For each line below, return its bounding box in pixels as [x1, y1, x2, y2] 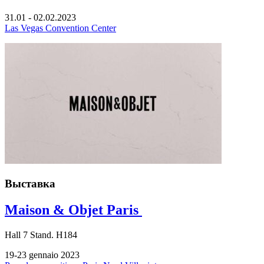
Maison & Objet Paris [5, 202, 142, 217]
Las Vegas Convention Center [5, 23, 116, 33]
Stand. [28, 229, 54, 240]
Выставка [5, 177, 55, 190]
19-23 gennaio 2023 [5, 249, 80, 260]
